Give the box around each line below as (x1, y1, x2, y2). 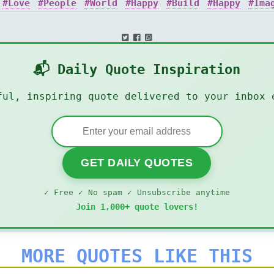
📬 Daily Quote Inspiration (33, 62, 241, 77)
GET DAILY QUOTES (81, 157, 193, 169)
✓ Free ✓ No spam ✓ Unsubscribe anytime (43, 188, 230, 197)
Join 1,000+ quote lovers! (75, 202, 198, 212)
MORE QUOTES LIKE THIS (21, 245, 253, 267)
